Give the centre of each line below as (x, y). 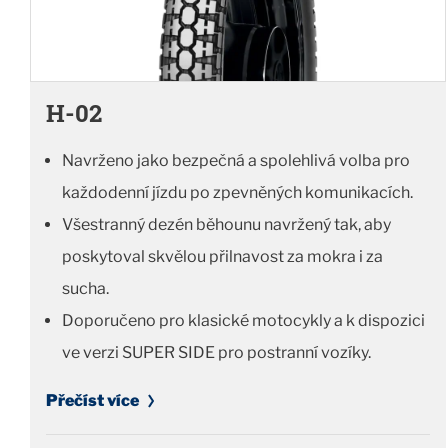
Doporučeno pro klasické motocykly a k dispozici (243, 321)
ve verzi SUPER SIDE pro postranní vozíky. (216, 353)
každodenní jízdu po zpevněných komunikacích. (237, 193)
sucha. (85, 289)
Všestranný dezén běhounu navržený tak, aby (226, 225)
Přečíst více (92, 401)
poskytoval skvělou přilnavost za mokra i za (222, 257)
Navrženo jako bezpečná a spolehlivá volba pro (236, 161)
